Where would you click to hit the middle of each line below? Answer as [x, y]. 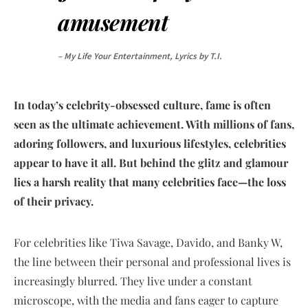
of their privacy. [55, 201]
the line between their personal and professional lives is [152, 262]
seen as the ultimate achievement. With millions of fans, [154, 124]
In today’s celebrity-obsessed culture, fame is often [142, 105]
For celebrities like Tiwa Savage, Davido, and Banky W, [148, 242]
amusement [116, 22]
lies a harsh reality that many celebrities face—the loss [150, 182]
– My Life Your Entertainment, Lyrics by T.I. [140, 56]
